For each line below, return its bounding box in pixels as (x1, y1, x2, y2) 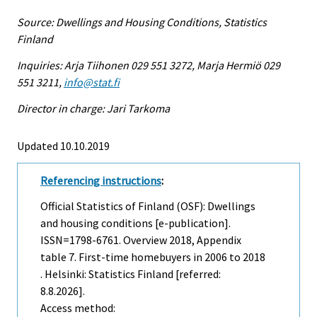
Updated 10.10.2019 (17, 138, 110, 153)
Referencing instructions (40, 173, 161, 188)
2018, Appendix (167, 233, 241, 248)
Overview (123, 233, 167, 248)
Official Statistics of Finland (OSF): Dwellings (40, 199, 255, 214)
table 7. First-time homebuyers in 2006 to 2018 (40, 250, 265, 265)
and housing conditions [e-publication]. (40, 216, 231, 231)
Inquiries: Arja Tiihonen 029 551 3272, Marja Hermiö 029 (17, 57, 280, 72)
